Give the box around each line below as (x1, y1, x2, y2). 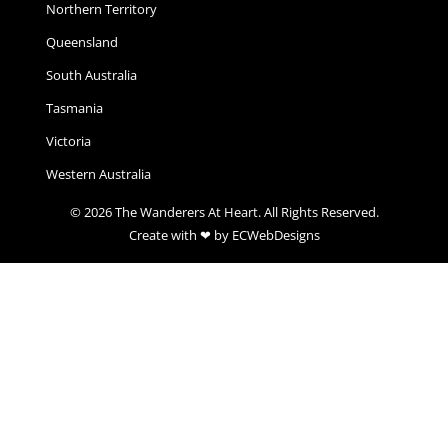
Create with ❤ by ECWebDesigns (128, 225, 320, 244)
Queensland (46, 32, 118, 51)
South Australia (46, 65, 137, 84)
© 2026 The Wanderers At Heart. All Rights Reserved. (69, 202, 379, 221)
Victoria (46, 131, 91, 150)
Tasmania (46, 98, 103, 117)
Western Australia (46, 164, 151, 183)
